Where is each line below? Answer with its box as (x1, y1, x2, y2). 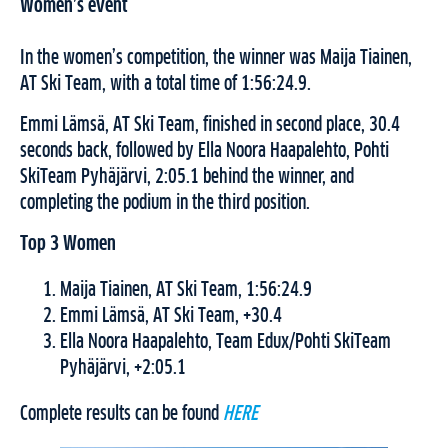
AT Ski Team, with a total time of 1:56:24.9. (20, 74, 311, 95)
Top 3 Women (20, 234, 116, 255)
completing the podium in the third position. (20, 193, 310, 214)
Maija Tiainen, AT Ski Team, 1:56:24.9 (60, 280, 312, 301)
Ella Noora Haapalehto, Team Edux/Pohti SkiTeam (60, 332, 391, 353)
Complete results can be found (20, 404, 223, 425)
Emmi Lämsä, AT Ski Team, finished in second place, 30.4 (20, 115, 400, 136)
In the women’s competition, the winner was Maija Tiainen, (20, 48, 412, 69)
